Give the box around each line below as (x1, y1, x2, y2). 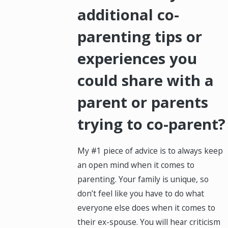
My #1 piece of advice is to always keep (77, 145, 223, 156)
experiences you (77, 48, 197, 69)
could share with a (77, 70, 214, 91)
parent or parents (77, 92, 209, 113)
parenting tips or (77, 26, 203, 47)
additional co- (77, 5, 180, 25)
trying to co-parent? (77, 114, 226, 135)
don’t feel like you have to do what (77, 187, 205, 199)
